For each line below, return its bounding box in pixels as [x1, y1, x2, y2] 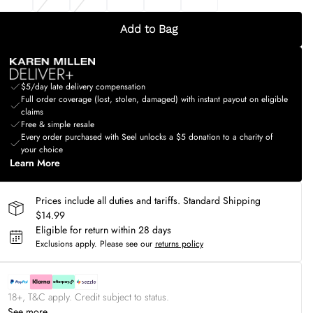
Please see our [99, 238, 152, 250]
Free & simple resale [20, 118, 94, 131]
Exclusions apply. [35, 238, 97, 250]
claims [20, 105, 43, 118]
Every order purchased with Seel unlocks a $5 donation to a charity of [20, 131, 272, 143]
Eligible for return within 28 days [35, 223, 171, 237]
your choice [20, 143, 63, 156]
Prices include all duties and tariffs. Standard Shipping [35, 194, 261, 208]
